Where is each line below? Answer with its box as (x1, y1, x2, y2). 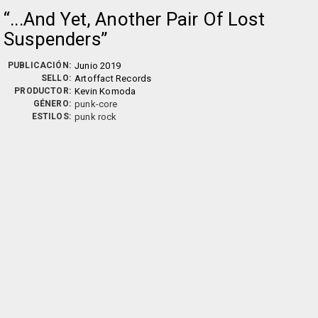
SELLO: (40, 72, 71, 83)
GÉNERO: (33, 98, 71, 109)
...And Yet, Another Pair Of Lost (10, 8, 265, 30)
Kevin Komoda (75, 85, 136, 97)
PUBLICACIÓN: (7, 60, 71, 70)
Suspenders (4, 28, 101, 50)
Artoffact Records (75, 72, 152, 84)
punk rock (75, 111, 117, 122)
